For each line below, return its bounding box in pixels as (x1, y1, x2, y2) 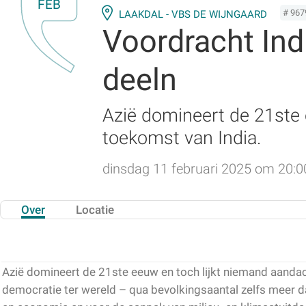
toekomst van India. (102, 126, 261, 149)
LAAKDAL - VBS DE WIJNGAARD (118, 8, 267, 21)
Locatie (76, 203, 114, 217)
